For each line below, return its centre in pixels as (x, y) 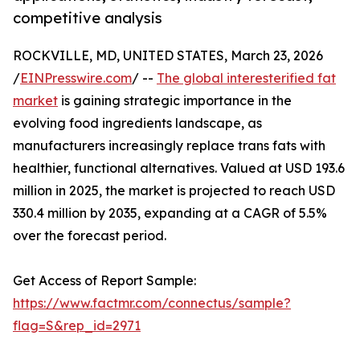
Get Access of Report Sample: (104, 281)
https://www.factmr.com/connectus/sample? (152, 303)
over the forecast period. (90, 236)
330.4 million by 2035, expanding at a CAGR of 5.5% (170, 213)
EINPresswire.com (76, 78)
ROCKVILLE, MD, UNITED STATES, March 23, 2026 (168, 56)
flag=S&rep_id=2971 (77, 326)
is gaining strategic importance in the (175, 101)
